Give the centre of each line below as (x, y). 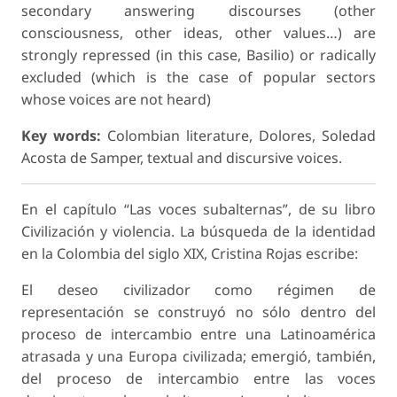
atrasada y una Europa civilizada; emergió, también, (198, 357)
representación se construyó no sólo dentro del (198, 312)
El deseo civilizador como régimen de (198, 290)
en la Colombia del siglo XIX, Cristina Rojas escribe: (190, 254)
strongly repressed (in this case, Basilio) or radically (198, 55)
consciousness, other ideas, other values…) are (198, 33)
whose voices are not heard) (116, 100)
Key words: (64, 136)
